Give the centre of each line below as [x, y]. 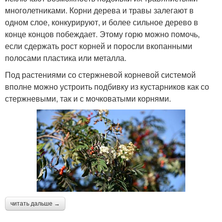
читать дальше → [35, 203]
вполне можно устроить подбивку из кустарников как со [107, 87]
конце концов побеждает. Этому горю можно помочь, [102, 34]
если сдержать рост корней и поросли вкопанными [99, 46]
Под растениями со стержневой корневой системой [100, 75]
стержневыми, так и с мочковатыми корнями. [88, 99]
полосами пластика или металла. [66, 58]
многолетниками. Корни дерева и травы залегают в [99, 10]
